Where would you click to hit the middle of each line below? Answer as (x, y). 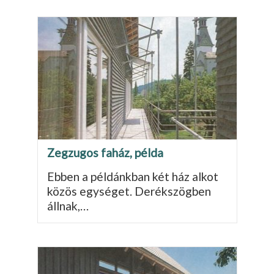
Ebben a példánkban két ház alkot (132, 176)
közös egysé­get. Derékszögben (129, 191)
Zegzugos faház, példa (105, 152)
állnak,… (68, 206)
